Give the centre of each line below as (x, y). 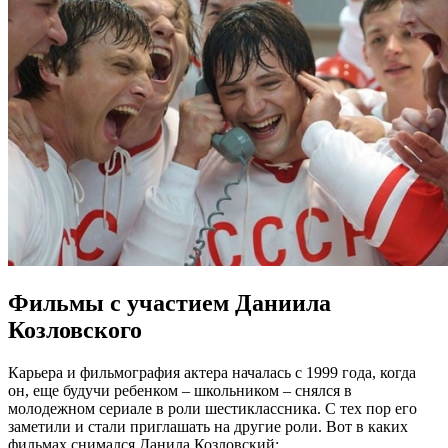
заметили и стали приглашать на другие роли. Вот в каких (208, 426)
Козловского (75, 329)
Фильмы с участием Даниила (169, 302)
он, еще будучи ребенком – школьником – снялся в (180, 390)
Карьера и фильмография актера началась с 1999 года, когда (212, 372)
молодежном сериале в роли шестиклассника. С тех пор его (212, 408)
